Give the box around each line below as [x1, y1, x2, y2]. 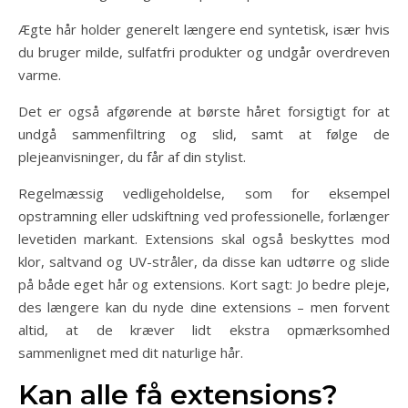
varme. [18, 66, 61, 84]
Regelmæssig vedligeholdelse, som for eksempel [18, 184, 390, 202]
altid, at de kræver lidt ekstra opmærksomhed [18, 321, 390, 339]
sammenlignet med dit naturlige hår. [18, 343, 243, 362]
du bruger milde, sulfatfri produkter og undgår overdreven [18, 43, 390, 61]
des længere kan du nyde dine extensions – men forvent [18, 298, 390, 316]
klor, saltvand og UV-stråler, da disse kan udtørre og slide [18, 252, 390, 270]
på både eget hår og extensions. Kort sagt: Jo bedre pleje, [18, 275, 390, 293]
